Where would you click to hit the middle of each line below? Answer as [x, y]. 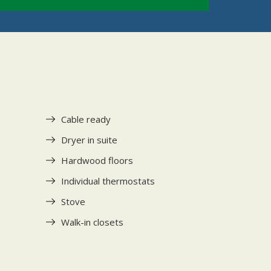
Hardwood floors [97, 160]
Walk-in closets [92, 222]
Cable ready [86, 119]
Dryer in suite [89, 139]
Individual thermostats [108, 181]
